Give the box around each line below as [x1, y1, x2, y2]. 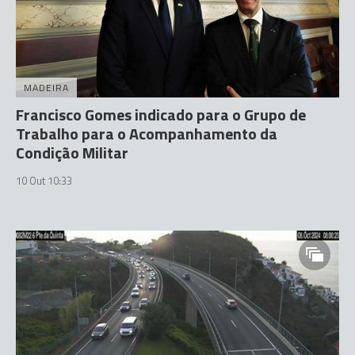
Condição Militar [16, 139, 128, 165]
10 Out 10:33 [16, 172, 72, 189]
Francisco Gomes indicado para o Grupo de [16, 101, 306, 127]
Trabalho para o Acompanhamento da [16, 120, 277, 146]
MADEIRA [24, 79, 69, 95]
